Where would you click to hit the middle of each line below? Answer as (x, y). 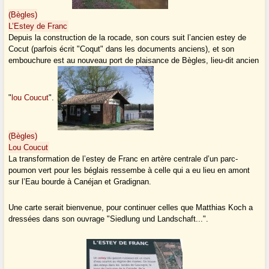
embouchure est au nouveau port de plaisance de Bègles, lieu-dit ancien (134, 61)
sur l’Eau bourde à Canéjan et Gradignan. (80, 182)
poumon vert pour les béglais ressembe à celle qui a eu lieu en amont (129, 171)
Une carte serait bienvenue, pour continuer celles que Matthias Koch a (131, 208)
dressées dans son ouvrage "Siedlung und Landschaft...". (109, 219)
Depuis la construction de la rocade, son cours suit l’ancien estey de (128, 38)
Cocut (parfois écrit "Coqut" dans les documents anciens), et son (122, 49)
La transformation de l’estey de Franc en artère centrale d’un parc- (123, 159)
